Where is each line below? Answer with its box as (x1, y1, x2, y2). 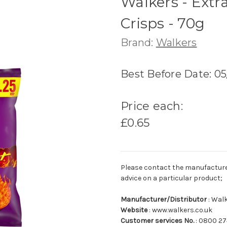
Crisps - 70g (121, 14, 205, 32)
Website (121, 205, 147, 214)
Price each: (121, 99, 183, 113)
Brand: (121, 36, 156, 49)
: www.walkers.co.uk (147, 205, 212, 214)
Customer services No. (121, 216, 194, 225)
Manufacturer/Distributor (121, 195, 207, 204)
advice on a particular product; (121, 173, 222, 182)
